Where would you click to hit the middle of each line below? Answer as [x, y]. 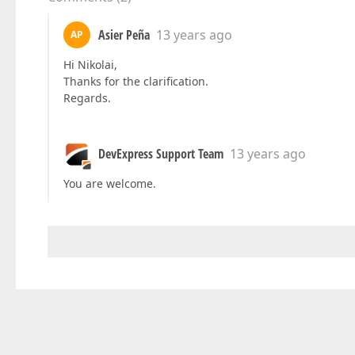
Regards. [87, 98]
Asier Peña [124, 35]
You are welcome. [110, 184]
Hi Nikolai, [90, 65]
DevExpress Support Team [161, 154]
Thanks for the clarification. [136, 82]
